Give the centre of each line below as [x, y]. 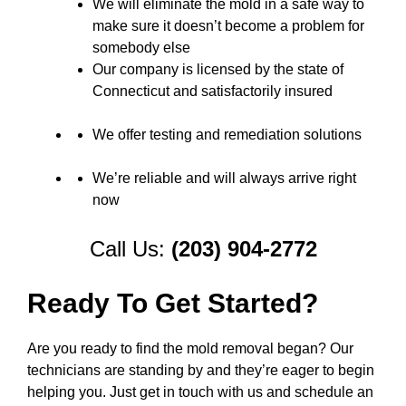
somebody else [141, 48]
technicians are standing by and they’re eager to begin [201, 370]
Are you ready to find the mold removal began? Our [190, 348]
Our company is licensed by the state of [218, 69]
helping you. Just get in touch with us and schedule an [200, 392]
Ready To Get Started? [173, 303]
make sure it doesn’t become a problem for [228, 26]
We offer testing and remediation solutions [227, 135]
